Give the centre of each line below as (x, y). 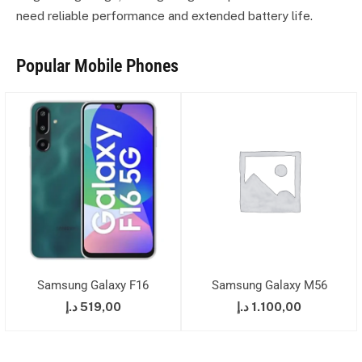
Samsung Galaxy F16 (93, 286)
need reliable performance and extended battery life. (164, 16)
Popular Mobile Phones (97, 66)
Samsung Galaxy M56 (269, 286)
